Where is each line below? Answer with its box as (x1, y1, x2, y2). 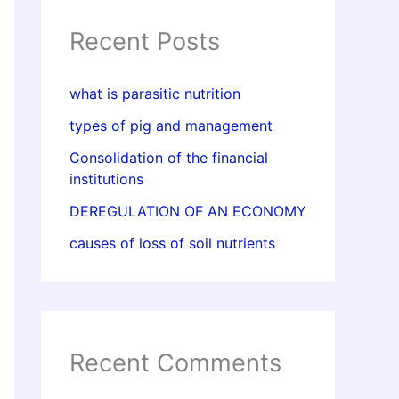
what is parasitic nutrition (69, 85, 240, 103)
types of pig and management (69, 117, 273, 135)
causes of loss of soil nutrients (69, 234, 275, 253)
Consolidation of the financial (69, 149, 268, 167)
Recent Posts (69, 27, 220, 56)
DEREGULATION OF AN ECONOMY (69, 202, 306, 221)
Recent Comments (69, 348, 281, 379)
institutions (69, 170, 143, 189)
